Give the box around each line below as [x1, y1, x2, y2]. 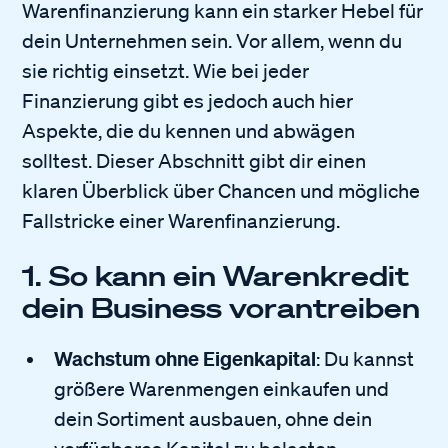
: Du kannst [316, 346, 415, 371]
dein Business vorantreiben [22, 290, 421, 324]
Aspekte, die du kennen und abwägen [22, 118, 356, 143]
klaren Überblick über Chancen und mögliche [22, 178, 421, 203]
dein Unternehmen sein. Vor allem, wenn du [22, 28, 403, 53]
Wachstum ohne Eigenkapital [54, 345, 317, 371]
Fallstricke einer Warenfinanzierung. [22, 208, 341, 233]
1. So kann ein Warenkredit [22, 258, 410, 292]
